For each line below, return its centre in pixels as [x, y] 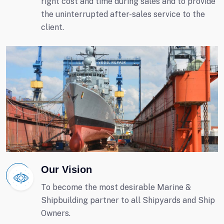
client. [52, 27]
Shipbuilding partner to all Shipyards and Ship [128, 200]
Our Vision [66, 169]
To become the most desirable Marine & [116, 187]
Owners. [56, 213]
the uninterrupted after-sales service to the [123, 14]
